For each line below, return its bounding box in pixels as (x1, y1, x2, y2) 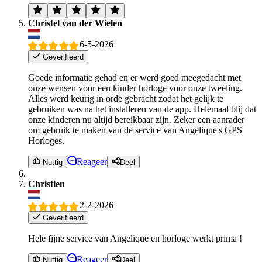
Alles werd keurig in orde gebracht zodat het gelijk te (28, 94, 223, 104)
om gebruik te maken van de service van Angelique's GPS (28, 125, 242, 136)
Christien (28, 179, 65, 189)
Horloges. (28, 136, 64, 146)
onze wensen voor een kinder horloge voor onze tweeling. (28, 83, 242, 94)
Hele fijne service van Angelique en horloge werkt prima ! (28, 233, 242, 243)
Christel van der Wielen (28, 18, 122, 29)
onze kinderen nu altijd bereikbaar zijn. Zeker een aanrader (28, 115, 244, 125)
